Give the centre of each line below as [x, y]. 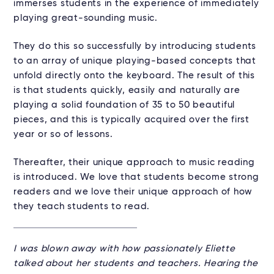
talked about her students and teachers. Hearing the [136, 264]
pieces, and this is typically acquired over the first [131, 120]
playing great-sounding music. [86, 18]
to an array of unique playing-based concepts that [135, 61]
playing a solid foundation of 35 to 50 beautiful [124, 105]
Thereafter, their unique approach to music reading [134, 163]
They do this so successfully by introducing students [135, 46]
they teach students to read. [82, 207]
